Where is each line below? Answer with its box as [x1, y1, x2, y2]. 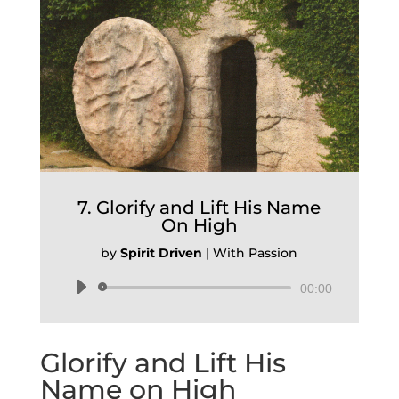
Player [198, 300, 235, 317]
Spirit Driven [120, 245, 203, 261]
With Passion [213, 245, 298, 261]
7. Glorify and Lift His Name [77, 197, 322, 218]
